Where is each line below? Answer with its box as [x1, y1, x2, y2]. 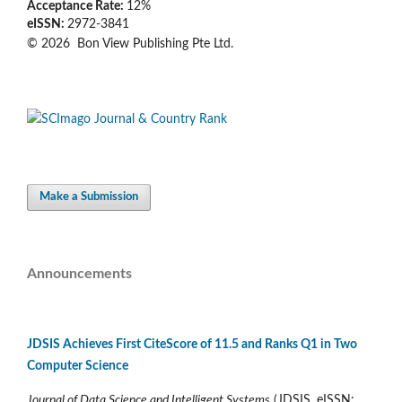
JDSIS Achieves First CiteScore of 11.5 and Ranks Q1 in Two [27, 338, 357, 352]
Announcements [27, 266, 132, 281]
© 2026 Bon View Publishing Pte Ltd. [27, 37, 233, 50]
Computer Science [27, 360, 128, 373]
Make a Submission [39, 190, 139, 203]
